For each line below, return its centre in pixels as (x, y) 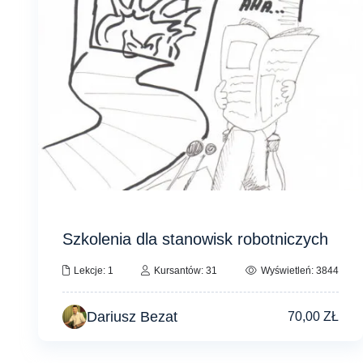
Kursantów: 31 (186, 270)
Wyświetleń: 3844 (299, 270)
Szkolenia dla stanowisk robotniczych (195, 239)
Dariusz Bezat (132, 316)
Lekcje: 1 (94, 270)
